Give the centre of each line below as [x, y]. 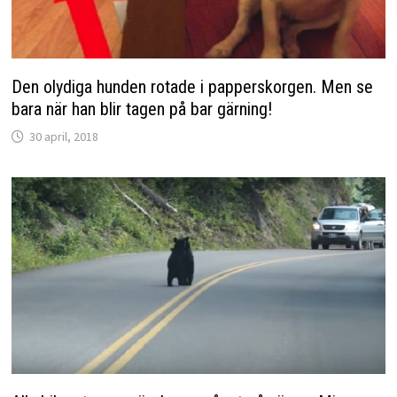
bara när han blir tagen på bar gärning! [141, 109]
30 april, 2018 [63, 137]
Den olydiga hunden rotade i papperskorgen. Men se [192, 87]
